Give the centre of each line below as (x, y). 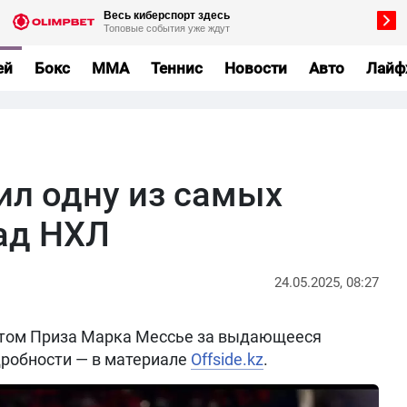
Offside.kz (227, 359)
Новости (255, 68)
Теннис (176, 68)
